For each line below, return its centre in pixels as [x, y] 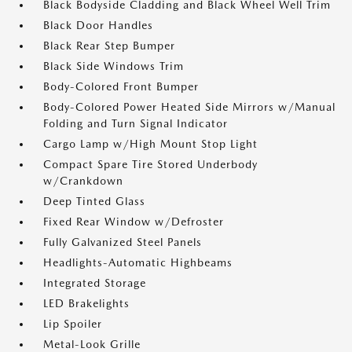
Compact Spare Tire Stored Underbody [150, 164]
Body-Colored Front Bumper [121, 86]
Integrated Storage [95, 283]
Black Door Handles [98, 25]
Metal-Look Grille [92, 344]
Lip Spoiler [73, 324]
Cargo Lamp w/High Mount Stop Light [150, 144]
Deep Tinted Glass [94, 201]
